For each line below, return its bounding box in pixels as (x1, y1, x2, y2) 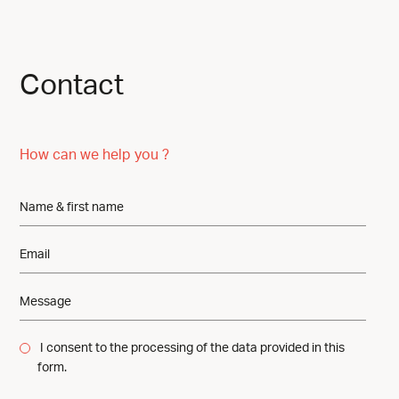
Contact (20, 71, 124, 101)
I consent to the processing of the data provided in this (37, 342, 345, 355)
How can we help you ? (20, 148, 169, 163)
